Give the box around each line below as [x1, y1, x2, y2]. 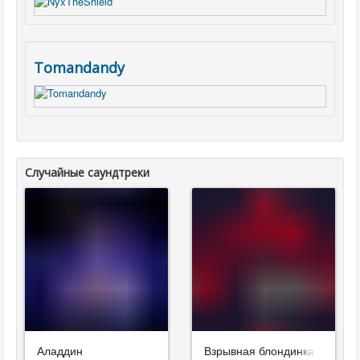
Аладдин [37, 342, 83, 358]
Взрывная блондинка [204, 342, 314, 358]
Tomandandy [34, 58, 125, 77]
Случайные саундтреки [25, 165, 149, 180]
